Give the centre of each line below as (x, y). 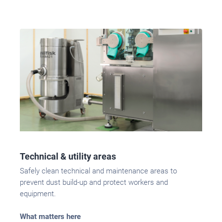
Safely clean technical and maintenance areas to (98, 171)
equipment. (38, 194)
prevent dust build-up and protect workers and (94, 183)
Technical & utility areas (68, 157)
